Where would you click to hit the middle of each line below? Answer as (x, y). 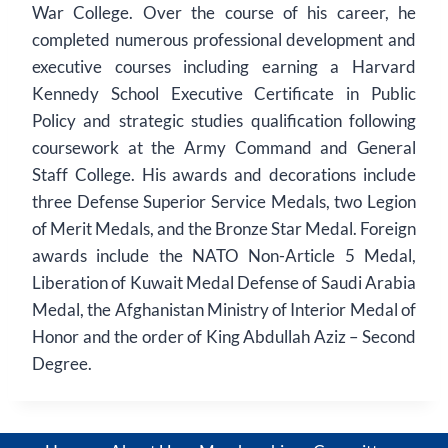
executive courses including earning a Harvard (224, 66)
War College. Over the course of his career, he (224, 12)
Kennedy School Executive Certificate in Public (224, 93)
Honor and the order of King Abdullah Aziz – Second (224, 336)
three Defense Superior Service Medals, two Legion (224, 201)
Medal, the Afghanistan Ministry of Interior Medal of (224, 309)
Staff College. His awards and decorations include (224, 174)
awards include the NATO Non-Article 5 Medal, (224, 255)
